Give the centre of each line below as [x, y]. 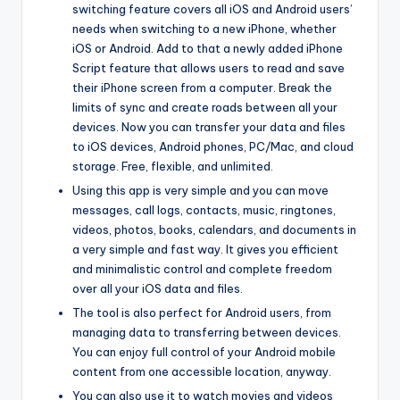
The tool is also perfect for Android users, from [202, 312]
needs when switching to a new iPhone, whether [204, 28]
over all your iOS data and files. [158, 288]
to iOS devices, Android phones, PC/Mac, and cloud [213, 146]
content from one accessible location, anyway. [202, 371]
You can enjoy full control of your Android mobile [204, 351]
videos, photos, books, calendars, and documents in [214, 229]
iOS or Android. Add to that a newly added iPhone [208, 48]
